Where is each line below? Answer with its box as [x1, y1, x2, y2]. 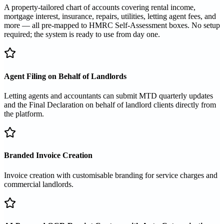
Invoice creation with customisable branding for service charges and [4, 170, 217, 179]
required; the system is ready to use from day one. [4, 30, 160, 39]
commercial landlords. [4, 179, 73, 188]
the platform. [4, 109, 44, 118]
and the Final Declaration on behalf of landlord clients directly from [4, 100, 216, 109]
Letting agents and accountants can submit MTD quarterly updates [4, 91, 213, 100]
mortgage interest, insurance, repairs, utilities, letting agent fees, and [4, 12, 216, 21]
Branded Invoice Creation [4, 151, 92, 160]
